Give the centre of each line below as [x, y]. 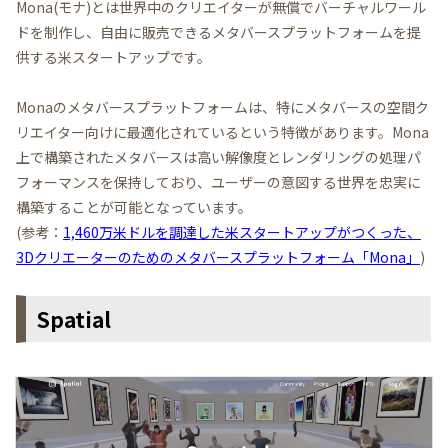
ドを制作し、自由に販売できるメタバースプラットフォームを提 [218, 31]
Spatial [73, 318]
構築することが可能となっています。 [134, 206]
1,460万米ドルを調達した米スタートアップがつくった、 [242, 231]
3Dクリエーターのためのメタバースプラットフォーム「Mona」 [218, 256]
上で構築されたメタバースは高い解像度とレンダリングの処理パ [218, 156]
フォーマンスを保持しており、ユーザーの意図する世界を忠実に [218, 181]
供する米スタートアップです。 [113, 56]
